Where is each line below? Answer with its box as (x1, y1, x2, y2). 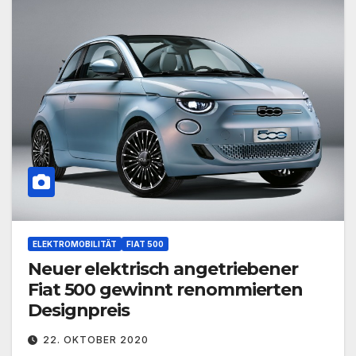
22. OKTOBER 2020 (43, 334, 149, 346)
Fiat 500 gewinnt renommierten (28, 279, 304, 301)
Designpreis (28, 300, 130, 322)
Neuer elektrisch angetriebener (28, 258, 298, 281)
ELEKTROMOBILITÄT (33, 239, 117, 250)
